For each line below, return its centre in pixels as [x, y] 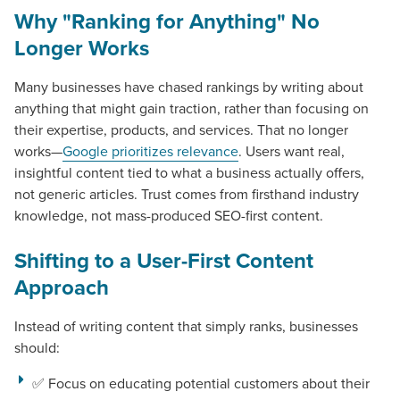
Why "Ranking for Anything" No [167, 21]
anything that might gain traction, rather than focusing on [192, 108]
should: [37, 347]
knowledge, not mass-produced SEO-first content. [169, 215]
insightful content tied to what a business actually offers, [189, 172]
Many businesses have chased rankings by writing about [189, 86]
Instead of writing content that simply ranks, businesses [186, 325]
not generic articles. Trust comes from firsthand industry [187, 193]
